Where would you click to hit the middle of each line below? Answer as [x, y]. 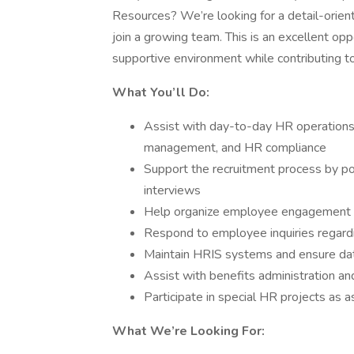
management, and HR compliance [235, 148]
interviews [172, 190]
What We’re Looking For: [188, 331]
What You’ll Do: [161, 92]
